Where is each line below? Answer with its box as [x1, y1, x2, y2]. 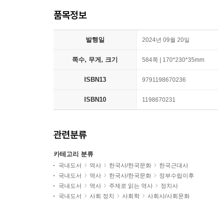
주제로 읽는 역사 [109, 182, 153, 190]
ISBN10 [84, 96, 106, 104]
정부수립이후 [159, 172, 194, 180]
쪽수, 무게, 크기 [72, 56, 118, 64]
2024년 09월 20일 [142, 36, 190, 44]
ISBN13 [84, 76, 106, 84]
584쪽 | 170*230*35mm [142, 56, 204, 64]
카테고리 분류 [54, 150, 93, 158]
